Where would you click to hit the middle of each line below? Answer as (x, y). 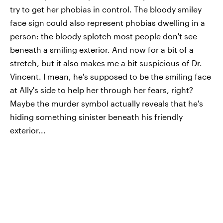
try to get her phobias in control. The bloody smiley (106, 9)
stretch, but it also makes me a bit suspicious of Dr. (106, 63)
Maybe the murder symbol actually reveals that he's (107, 103)
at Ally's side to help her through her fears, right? (102, 90)
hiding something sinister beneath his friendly (96, 117)
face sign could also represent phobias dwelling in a (108, 23)
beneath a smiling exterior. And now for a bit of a (102, 50)
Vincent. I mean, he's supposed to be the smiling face (111, 76)
